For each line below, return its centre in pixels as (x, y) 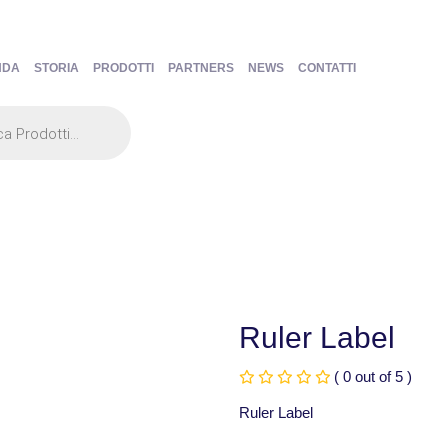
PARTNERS (200, 68)
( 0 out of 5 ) (373, 376)
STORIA (56, 68)
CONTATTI (326, 68)
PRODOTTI (123, 68)
